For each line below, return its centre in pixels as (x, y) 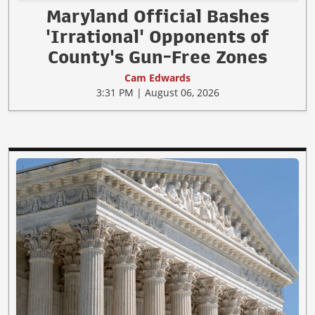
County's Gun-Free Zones (157, 57)
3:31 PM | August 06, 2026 (157, 92)
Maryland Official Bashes (157, 16)
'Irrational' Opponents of (157, 36)
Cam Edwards (157, 77)
